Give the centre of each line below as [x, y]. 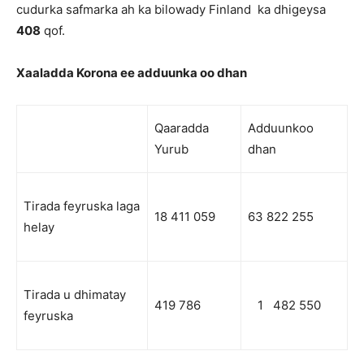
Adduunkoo [281, 128]
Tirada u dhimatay [75, 295]
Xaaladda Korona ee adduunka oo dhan [132, 73]
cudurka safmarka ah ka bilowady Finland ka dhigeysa [171, 10]
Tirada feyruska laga [82, 206]
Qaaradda [182, 128]
